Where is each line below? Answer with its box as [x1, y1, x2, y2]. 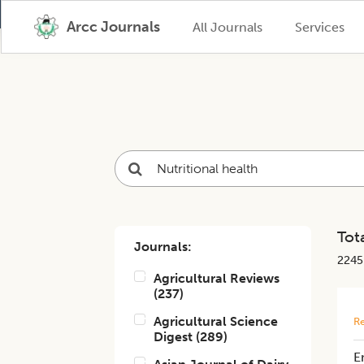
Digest [154, 329, 193, 344]
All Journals [192, 19, 262, 35]
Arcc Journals [66, 18, 160, 36]
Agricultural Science [154, 314, 279, 329]
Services [294, 19, 344, 35]
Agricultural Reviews [154, 271, 280, 286]
